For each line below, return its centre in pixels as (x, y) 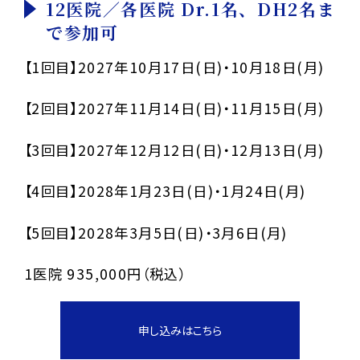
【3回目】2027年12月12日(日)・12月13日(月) (174, 149)
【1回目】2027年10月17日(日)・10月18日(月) (174, 67)
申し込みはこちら (180, 331)
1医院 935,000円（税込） (105, 274)
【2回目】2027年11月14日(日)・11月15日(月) (174, 108)
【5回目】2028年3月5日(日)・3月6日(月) (155, 232)
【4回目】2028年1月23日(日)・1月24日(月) (165, 191)
